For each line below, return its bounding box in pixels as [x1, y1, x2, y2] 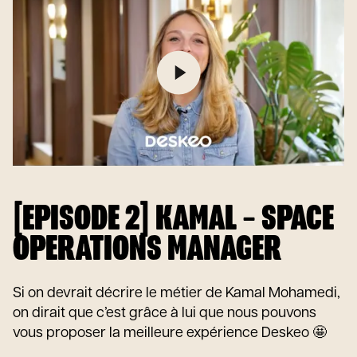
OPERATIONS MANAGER [13, 230, 281, 269]
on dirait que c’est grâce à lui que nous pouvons [13, 306, 316, 321]
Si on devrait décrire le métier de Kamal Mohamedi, [13, 286, 340, 301]
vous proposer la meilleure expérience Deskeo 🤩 [13, 326, 327, 341]
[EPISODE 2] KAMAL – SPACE [13, 200, 334, 239]
